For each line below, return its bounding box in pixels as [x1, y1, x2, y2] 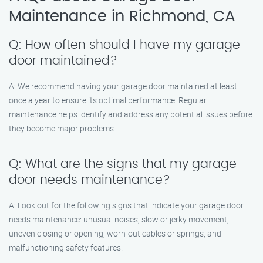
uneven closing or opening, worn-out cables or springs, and [9, 228, 221, 239]
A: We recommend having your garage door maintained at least [9, 80, 237, 92]
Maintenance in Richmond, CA [9, 9, 235, 24]
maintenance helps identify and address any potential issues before [9, 109, 252, 120]
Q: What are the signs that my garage [9, 158, 237, 170]
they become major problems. [9, 123, 116, 134]
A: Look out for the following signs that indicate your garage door [9, 200, 244, 211]
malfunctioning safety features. [9, 242, 123, 253]
